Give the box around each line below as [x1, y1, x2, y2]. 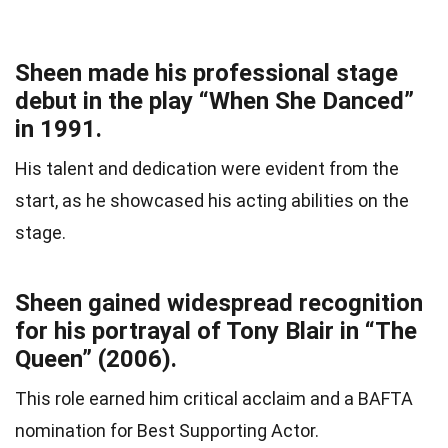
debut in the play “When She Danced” [15, 87, 414, 116]
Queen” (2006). [15, 345, 177, 374]
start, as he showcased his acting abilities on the [15, 190, 409, 212]
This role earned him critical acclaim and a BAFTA [15, 388, 413, 410]
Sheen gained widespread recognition [15, 289, 423, 318]
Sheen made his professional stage [15, 59, 398, 88]
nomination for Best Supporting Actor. [15, 420, 319, 442]
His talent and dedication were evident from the [15, 158, 399, 180]
